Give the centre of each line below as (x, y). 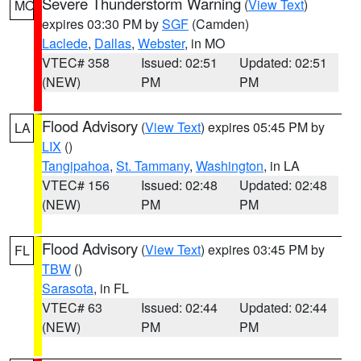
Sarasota (68, 288)
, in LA (282, 166)
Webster (161, 43)
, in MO (205, 43)
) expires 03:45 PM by (263, 249)
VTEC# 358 (76, 62)
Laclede (65, 43)
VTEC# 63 (72, 307)
